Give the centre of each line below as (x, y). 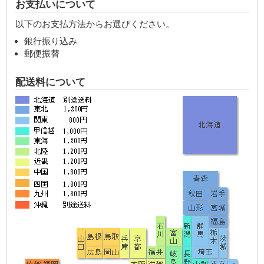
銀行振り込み (51, 42)
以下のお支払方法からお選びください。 (95, 24)
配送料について (50, 82)
